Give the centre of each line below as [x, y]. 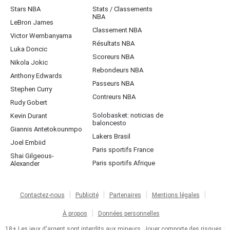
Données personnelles [129, 214]
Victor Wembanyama [41, 36]
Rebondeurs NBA [118, 70]
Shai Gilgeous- [32, 156]
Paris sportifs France [123, 150]
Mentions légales [176, 195]
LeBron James [32, 23]
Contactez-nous [42, 195]
